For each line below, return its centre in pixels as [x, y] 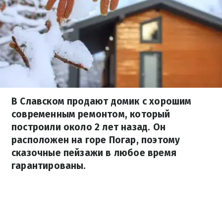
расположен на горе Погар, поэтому [96, 140]
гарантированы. [49, 166]
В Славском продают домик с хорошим [102, 101]
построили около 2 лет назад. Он [88, 127]
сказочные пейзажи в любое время [94, 153]
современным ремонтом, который [91, 114]
